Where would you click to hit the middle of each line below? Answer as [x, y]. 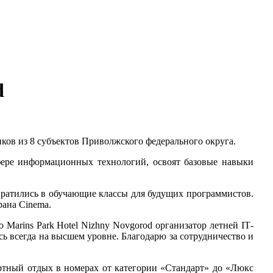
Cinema [34, 204]
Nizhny [96, 225]
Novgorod [133, 225]
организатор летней [197, 225]
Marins [20, 225]
